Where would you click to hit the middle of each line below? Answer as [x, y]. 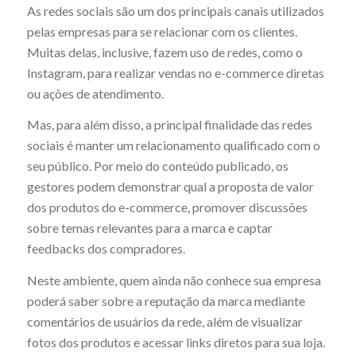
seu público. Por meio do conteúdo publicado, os [157, 166]
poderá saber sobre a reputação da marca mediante [166, 300]
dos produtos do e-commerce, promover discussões [167, 207]
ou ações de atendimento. [95, 93]
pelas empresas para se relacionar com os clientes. [162, 31]
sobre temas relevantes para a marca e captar [149, 228]
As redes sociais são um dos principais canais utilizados [175, 10]
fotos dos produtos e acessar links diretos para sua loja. [176, 342]
